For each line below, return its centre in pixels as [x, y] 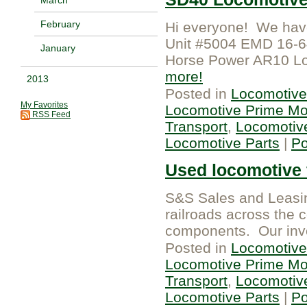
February [60, 24]
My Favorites [44, 105]
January [58, 48]
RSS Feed [50, 114]
